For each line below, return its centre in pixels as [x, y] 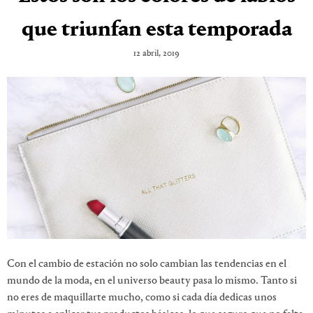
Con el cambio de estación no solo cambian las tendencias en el [147, 264]
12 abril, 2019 [156, 54]
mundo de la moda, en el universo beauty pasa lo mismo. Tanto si [152, 281]
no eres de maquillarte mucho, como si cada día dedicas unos [142, 297]
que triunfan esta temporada [156, 30]
